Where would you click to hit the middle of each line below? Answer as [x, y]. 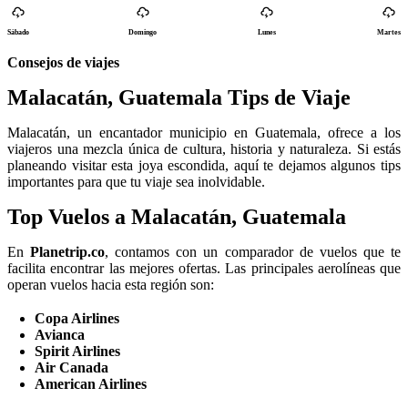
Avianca [60, 335]
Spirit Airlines [78, 352]
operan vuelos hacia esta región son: [111, 285]
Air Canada [72, 368]
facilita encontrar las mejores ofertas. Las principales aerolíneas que [204, 269]
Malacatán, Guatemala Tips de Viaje [179, 98]
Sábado [18, 33]
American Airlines [91, 384]
